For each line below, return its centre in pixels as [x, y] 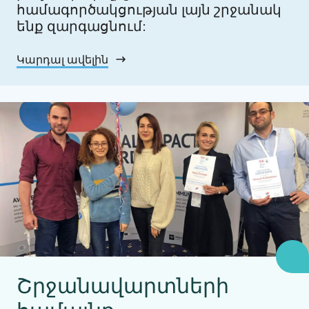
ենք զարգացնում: [81, 26]
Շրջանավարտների [123, 286]
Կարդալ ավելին [62, 59]
